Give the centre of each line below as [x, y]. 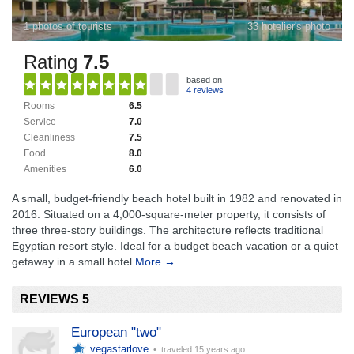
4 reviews [205, 90]
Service [40, 122]
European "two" [116, 332]
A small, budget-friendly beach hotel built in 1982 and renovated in [177, 198]
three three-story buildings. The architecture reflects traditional [168, 230]
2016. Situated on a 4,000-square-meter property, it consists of [169, 214]
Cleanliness [49, 137]
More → [155, 262]
